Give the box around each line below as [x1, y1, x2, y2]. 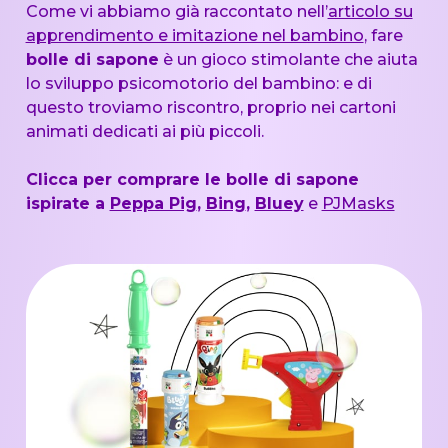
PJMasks [321, 193, 395, 213]
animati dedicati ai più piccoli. [25, 121, 264, 141]
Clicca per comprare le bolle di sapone [25, 169, 359, 189]
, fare [363, 25, 403, 45]
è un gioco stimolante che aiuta [158, 49, 418, 69]
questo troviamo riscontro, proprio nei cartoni [25, 97, 396, 117]
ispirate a [25, 193, 110, 213]
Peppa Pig [109, 193, 197, 213]
